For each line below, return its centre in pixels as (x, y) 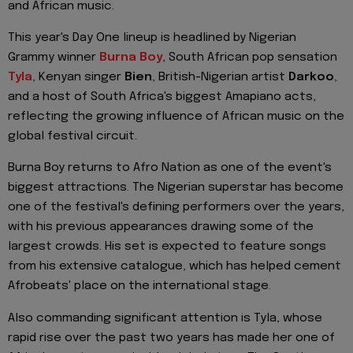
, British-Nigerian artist (220, 77)
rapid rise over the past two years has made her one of (171, 338)
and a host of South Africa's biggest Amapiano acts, (162, 97)
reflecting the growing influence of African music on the (176, 116)
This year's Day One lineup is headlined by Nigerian (152, 37)
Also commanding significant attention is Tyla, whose (165, 318)
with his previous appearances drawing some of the (161, 227)
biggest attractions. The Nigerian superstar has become (176, 188)
